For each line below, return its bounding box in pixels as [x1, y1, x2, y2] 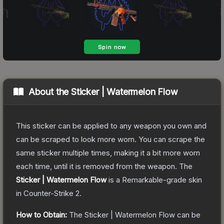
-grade [163, 174, 186, 184]
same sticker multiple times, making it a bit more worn [16, 147, 200, 157]
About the [28, 86, 71, 97]
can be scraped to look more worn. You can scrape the [16, 134, 205, 144]
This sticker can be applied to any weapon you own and [16, 120, 206, 130]
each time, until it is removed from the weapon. [16, 161, 177, 171]
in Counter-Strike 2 [16, 188, 79, 198]
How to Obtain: [16, 209, 67, 219]
